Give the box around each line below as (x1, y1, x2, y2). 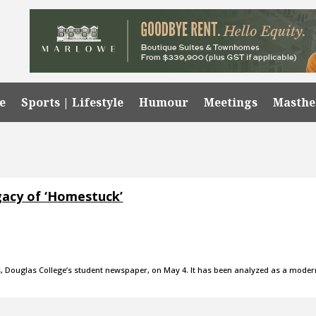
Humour (139, 94, 189, 110)
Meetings (204, 94, 258, 110)
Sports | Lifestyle (21, 94, 124, 110)
